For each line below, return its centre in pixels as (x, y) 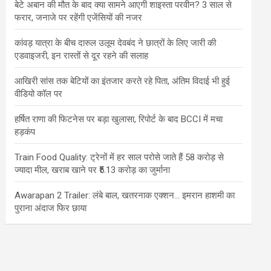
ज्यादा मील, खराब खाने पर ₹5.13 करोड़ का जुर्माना (93, 170)
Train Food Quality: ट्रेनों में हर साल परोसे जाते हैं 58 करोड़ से (119, 157)
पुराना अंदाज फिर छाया (51, 208)
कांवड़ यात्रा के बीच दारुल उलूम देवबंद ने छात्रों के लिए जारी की (116, 43)
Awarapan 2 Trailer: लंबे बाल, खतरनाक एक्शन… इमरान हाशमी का (125, 195)
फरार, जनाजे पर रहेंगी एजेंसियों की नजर (79, 18)
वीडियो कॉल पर (39, 94)
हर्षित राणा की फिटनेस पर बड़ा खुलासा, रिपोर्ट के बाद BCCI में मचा (119, 119)
